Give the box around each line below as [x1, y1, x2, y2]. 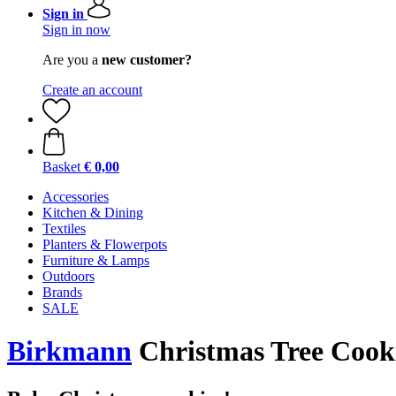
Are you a [42, 52, 102, 67]
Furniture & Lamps [42, 253, 149, 268]
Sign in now [42, 22, 110, 37]
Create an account [42, 82, 142, 97]
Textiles [42, 221, 86, 236]
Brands [42, 285, 82, 300]
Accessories [42, 189, 109, 204]
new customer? [102, 52, 192, 67]
